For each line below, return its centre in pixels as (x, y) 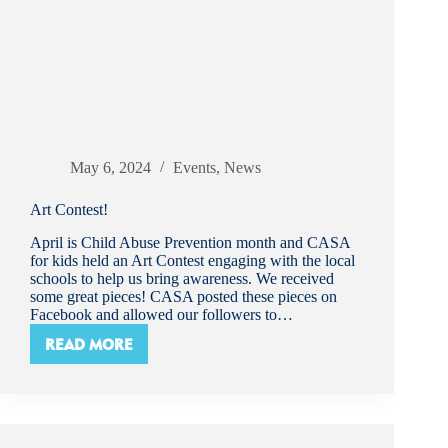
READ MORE (89, 344)
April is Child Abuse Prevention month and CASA (190, 243)
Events (194, 168)
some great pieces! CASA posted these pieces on (183, 297)
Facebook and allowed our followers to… (161, 315)
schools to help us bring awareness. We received (182, 279)
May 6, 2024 (110, 168)
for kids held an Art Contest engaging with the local (192, 261)
